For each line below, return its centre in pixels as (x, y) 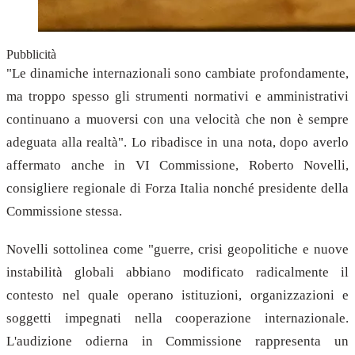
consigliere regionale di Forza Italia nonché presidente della (177, 188)
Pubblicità (31, 54)
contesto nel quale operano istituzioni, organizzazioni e (177, 295)
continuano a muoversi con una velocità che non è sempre (177, 119)
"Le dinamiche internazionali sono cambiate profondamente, (177, 73)
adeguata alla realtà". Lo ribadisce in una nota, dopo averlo (177, 142)
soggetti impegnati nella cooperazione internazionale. (177, 318)
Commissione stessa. (64, 211)
